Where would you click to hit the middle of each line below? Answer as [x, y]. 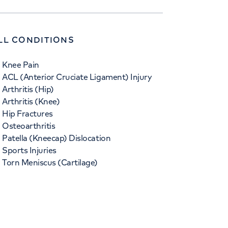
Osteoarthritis [29, 126]
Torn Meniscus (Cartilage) [50, 162]
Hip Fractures [27, 113]
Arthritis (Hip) [28, 89]
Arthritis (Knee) [31, 101]
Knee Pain [21, 65]
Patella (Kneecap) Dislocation [56, 138]
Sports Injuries [29, 150]
